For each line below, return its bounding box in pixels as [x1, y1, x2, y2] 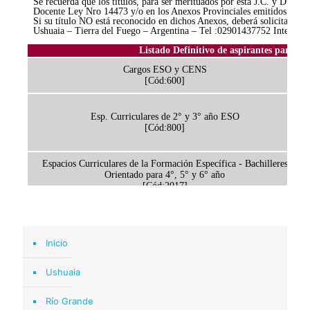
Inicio [46, 237, 68, 248]
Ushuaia [46, 266, 80, 277]
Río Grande [46, 295, 93, 307]
